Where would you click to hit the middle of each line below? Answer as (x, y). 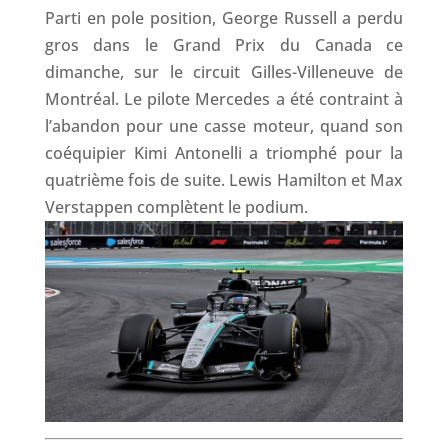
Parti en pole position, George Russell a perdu (224, 17)
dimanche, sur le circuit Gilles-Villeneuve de (224, 71)
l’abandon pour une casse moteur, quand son (224, 125)
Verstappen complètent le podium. (176, 206)
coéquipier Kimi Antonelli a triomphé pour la (224, 152)
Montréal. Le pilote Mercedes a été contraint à (224, 98)
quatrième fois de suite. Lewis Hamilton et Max (224, 179)
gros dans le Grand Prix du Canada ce (224, 44)
